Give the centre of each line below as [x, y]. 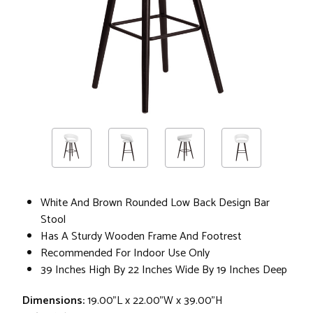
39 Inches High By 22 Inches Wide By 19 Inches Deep [164, 270]
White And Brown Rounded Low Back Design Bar [155, 203]
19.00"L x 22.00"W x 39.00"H [155, 300]
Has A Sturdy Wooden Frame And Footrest [141, 236]
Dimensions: [53, 300]
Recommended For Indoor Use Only [125, 253]
